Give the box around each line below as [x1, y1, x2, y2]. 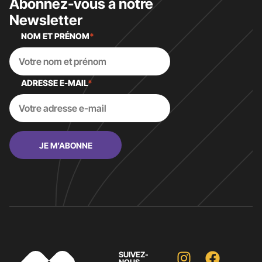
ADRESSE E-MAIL [21, 78, 88, 88]
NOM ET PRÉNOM [21, 31, 89, 42]
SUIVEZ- [119, 250, 149, 260]
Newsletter [9, 12, 82, 29]
